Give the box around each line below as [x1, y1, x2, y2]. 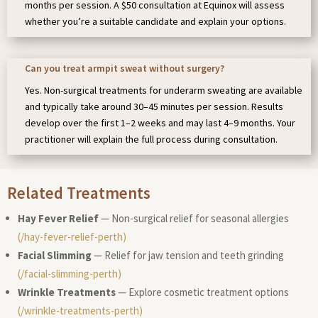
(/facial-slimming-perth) [18, 267, 121, 281]
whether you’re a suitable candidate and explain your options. [25, 15, 286, 28]
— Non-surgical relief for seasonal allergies [99, 212, 289, 226]
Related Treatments [7, 182, 150, 204]
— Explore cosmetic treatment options [116, 285, 289, 300]
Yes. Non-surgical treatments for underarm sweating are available [25, 84, 302, 97]
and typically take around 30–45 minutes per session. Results [25, 100, 283, 114]
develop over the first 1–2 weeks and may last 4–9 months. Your [25, 116, 295, 130]
